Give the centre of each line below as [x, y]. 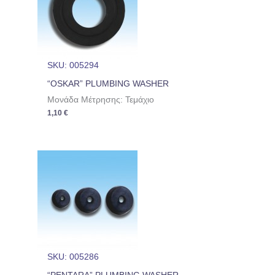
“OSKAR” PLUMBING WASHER [108, 84]
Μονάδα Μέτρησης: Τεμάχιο [101, 100]
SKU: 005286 [73, 257]
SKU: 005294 [73, 66]
